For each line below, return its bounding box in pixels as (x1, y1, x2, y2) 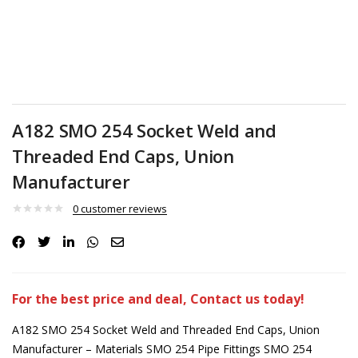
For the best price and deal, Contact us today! (12, 289, 304, 308)
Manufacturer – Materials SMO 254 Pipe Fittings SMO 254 (12, 340, 312, 356)
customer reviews (78, 201, 167, 216)
